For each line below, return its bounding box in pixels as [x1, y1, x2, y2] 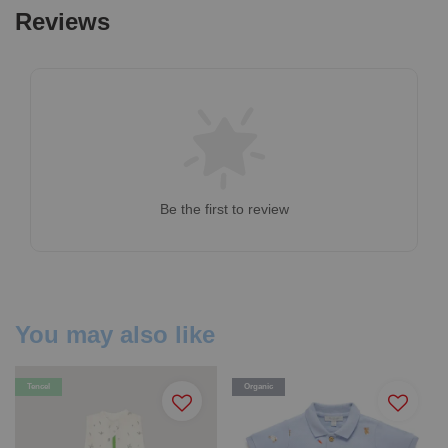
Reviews [15, 7, 110, 35]
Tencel [27, 381, 50, 391]
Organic [243, 381, 273, 391]
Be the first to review [159, 200, 289, 217]
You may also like [15, 320, 215, 348]
